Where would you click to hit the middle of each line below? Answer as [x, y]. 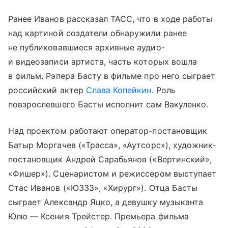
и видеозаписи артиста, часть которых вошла [103, 61]
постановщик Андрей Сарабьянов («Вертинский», [110, 159]
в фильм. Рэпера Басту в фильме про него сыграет [112, 76]
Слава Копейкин [119, 90]
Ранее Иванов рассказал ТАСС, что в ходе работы [110, 19]
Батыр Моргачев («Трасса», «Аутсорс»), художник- [112, 145]
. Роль [163, 90]
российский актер [47, 90]
